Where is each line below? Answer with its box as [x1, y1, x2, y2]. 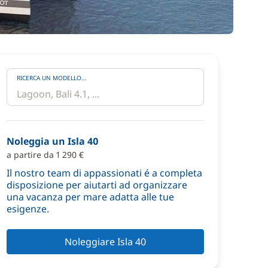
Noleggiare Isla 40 [65, 235, 146, 248]
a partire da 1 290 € [7, 149, 84, 160]
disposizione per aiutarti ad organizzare [7, 178, 187, 191]
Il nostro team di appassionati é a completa [7, 166, 202, 179]
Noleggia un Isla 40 [7, 135, 99, 148]
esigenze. [7, 202, 49, 215]
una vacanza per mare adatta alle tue [7, 190, 174, 203]
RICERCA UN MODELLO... [17, 74, 87, 82]
